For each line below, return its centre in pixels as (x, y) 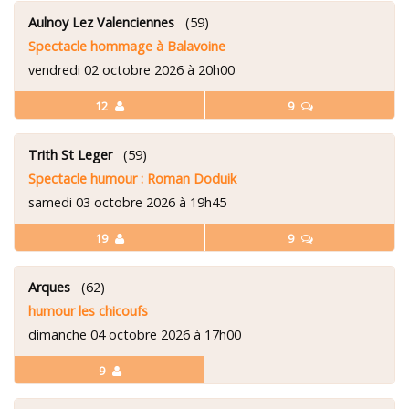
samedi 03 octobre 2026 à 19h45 (127, 202)
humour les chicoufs (88, 310)
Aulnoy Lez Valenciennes (101, 22)
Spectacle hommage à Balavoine (127, 46)
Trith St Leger (70, 154)
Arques (49, 287)
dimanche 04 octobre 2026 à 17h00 (135, 334)
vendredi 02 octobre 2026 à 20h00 (131, 69)
